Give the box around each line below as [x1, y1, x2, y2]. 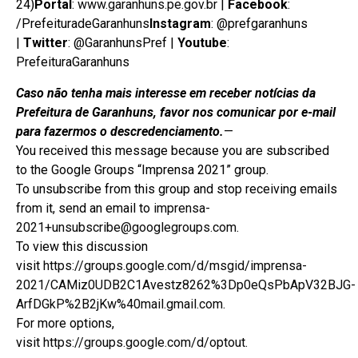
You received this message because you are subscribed [16, 142, 329, 158]
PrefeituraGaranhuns [16, 54, 129, 70]
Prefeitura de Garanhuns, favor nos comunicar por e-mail [16, 104, 336, 120]
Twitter [23, 35, 68, 51]
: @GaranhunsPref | [68, 35, 177, 51]
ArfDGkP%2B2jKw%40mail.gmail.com [16, 296, 223, 312]
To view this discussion [16, 238, 148, 254]
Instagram [149, 16, 211, 32]
